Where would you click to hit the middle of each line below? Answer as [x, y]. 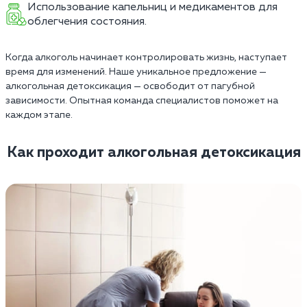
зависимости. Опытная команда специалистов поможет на [142, 100]
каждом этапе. [39, 115]
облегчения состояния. [87, 21]
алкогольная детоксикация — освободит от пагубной [130, 86]
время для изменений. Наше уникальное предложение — [136, 72]
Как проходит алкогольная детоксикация [153, 152]
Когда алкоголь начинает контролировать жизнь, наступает [146, 57]
